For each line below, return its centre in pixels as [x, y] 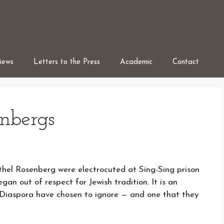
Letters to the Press [67, 62]
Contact [186, 62]
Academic [136, 62]
